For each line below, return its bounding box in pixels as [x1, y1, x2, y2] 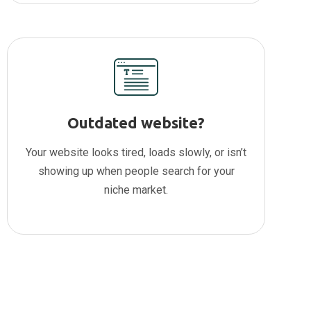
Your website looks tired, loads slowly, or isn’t [26, 146, 246, 160]
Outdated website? [67, 114, 205, 132]
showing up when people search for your [37, 165, 235, 178]
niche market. [104, 183, 168, 197]
